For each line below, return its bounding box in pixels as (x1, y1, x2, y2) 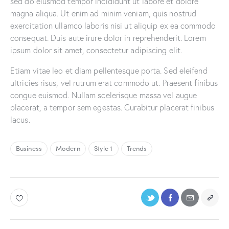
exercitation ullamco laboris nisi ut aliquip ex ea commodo (10, 19, 216, 31)
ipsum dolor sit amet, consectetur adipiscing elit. (10, 44, 182, 55)
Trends (126, 143, 147, 153)
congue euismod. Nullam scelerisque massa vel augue (10, 89, 197, 100)
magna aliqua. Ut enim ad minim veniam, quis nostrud (10, 7, 197, 18)
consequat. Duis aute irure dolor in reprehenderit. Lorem (10, 32, 206, 43)
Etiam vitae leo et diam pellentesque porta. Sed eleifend (10, 64, 208, 76)
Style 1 (94, 143, 113, 153)
